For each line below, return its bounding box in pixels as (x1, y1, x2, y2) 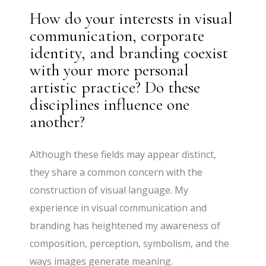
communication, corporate (30, 25, 205, 46)
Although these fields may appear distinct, (30, 147, 217, 161)
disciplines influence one (30, 94, 190, 115)
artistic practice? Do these (30, 77, 201, 97)
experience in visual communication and (30, 201, 207, 214)
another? (30, 111, 85, 132)
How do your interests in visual (30, 8, 233, 28)
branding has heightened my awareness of (30, 218, 221, 232)
